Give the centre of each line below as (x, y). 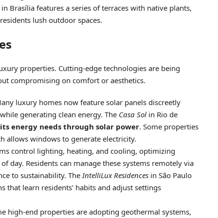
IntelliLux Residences (115, 175)
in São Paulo (170, 175)
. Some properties (169, 126)
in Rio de (162, 114)
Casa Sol (133, 114)
